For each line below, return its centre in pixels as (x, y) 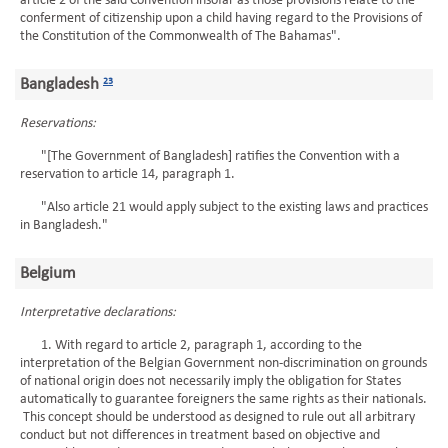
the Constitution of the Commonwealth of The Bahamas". (180, 36)
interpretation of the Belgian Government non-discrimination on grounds (223, 363)
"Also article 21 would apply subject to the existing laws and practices (224, 207)
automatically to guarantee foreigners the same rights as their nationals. (223, 399)
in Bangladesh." (64, 225)
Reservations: (58, 123)
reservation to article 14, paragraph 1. (127, 174)
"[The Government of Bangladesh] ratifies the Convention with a (210, 156)
